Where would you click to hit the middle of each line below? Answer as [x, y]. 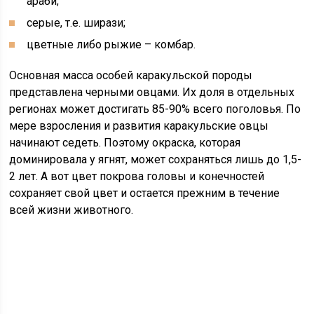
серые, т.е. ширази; [76, 23]
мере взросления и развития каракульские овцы [139, 126]
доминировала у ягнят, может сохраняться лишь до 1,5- [156, 160]
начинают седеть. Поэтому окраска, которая [125, 143]
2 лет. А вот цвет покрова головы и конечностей [137, 177]
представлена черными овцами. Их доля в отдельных [152, 93]
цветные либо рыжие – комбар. [111, 45]
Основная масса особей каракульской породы [131, 76]
